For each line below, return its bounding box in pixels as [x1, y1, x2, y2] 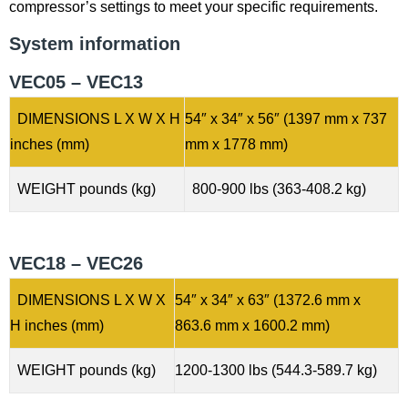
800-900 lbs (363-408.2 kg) [192, 181, 366, 198]
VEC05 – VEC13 [9, 72, 143, 93]
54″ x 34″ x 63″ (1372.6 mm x [175, 292, 361, 309]
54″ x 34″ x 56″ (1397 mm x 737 [185, 111, 387, 127]
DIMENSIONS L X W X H [10, 111, 180, 127]
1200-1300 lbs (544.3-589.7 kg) [175, 362, 377, 379]
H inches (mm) [10, 318, 104, 334]
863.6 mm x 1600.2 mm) [175, 318, 330, 334]
